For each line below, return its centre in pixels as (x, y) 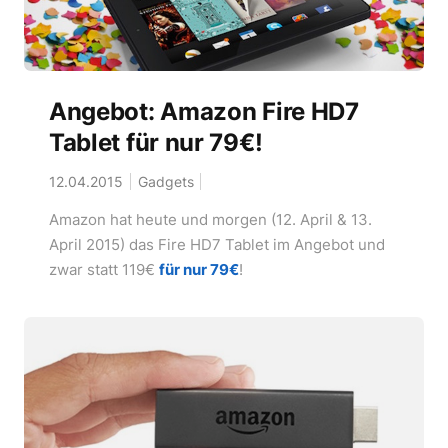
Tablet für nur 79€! (155, 142)
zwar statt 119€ (103, 269)
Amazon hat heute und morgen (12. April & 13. (210, 219)
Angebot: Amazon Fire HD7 (203, 111)
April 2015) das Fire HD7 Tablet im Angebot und (216, 244)
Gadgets (165, 181)
